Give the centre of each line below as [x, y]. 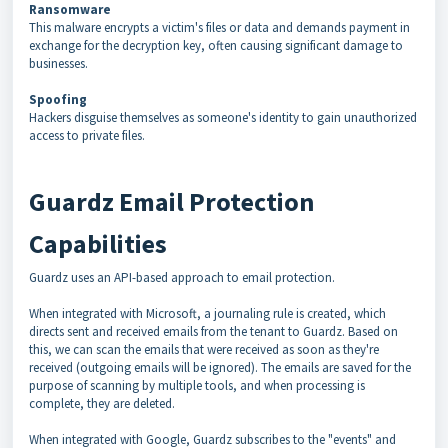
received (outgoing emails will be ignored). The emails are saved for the [220, 367]
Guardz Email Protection [171, 201]
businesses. [58, 63]
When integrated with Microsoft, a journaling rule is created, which [207, 313]
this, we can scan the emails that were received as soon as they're [204, 349]
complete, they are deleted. [102, 403]
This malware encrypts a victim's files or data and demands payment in [219, 27]
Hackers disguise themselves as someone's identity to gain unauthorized [223, 117]
